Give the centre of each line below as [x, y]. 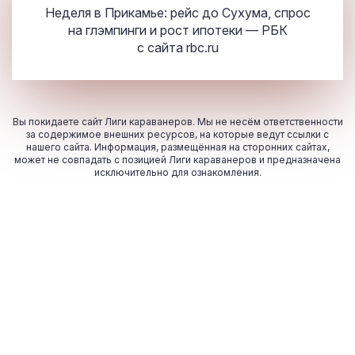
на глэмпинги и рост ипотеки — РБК [177, 31]
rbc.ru [202, 48]
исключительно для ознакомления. [177, 173]
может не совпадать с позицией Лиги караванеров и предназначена [177, 160]
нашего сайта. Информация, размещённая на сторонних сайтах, [177, 147]
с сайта [161, 48]
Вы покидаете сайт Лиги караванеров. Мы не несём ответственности [177, 122]
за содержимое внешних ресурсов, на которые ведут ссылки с [177, 135]
